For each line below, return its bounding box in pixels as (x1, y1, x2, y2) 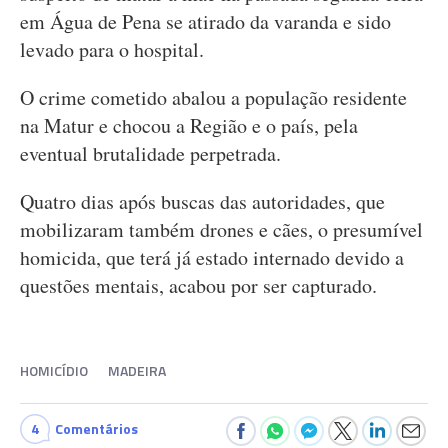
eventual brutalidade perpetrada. (20, 140, 281, 167)
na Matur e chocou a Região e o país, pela (20, 112, 358, 139)
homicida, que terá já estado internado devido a (20, 244, 404, 271)
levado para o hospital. (20, 36, 204, 63)
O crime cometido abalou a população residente (20, 84, 407, 111)
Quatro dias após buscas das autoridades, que (20, 188, 385, 215)
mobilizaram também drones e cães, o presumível (20, 216, 423, 243)
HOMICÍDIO (20, 360, 88, 381)
